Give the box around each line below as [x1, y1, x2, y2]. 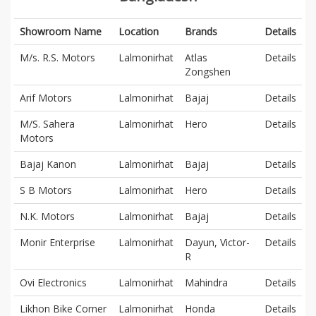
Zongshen [185, 64, 231, 78]
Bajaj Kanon [20, 157, 76, 171]
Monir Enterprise [20, 235, 95, 249]
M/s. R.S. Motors [20, 50, 95, 64]
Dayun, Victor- [185, 235, 250, 249]
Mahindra [185, 275, 228, 289]
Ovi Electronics [20, 275, 87, 289]
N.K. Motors [20, 209, 75, 223]
